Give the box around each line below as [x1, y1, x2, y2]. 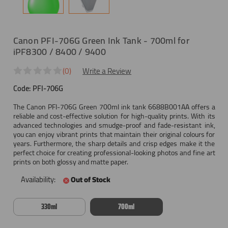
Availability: [20, 173, 55, 187]
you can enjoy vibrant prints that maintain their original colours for [13, 128, 215, 141]
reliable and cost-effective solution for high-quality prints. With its [13, 109, 215, 123]
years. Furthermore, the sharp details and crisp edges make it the [13, 137, 215, 151]
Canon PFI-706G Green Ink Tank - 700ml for [13, 32, 189, 49]
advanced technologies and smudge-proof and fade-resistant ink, [13, 119, 215, 132]
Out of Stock [70, 173, 110, 187]
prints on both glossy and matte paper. [13, 155, 128, 169]
